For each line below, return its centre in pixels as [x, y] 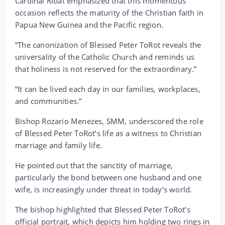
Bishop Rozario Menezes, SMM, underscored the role [109, 121]
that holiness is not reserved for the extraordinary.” [106, 69]
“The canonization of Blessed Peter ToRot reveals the [108, 45]
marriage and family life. [59, 145]
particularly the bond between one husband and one [108, 178]
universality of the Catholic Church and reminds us [105, 57]
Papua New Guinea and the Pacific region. [89, 25]
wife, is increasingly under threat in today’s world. [104, 190]
